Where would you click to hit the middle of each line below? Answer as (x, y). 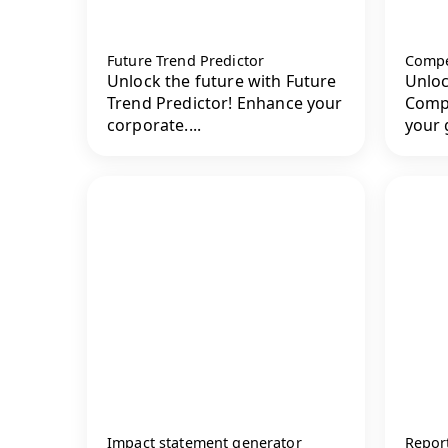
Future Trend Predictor (186, 60)
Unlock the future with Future (222, 80)
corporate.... (154, 124)
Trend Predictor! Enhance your (225, 102)
